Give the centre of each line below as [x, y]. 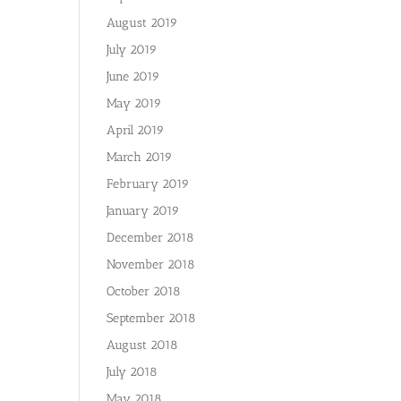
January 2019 [143, 211]
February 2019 [148, 184]
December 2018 [151, 238]
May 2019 [134, 103]
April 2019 [136, 130]
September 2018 [152, 318]
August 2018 [143, 345]
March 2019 [140, 157]
